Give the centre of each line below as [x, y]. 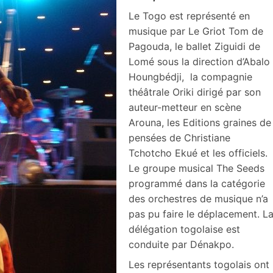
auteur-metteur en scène [185, 107]
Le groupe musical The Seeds [197, 168]
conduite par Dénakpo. [181, 244]
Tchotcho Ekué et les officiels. [198, 153]
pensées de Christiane [179, 137]
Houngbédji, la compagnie [190, 76]
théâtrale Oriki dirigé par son [195, 92]
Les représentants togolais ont [199, 264]
